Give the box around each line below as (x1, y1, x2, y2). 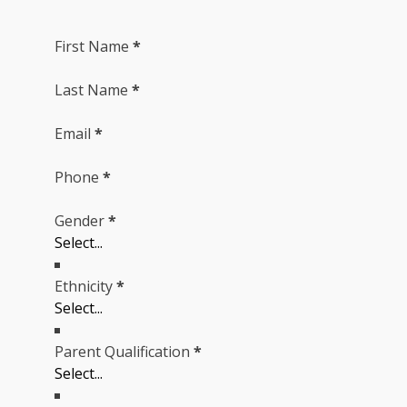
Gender (55, 211, 104, 232)
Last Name (55, 80, 128, 101)
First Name (55, 36, 129, 57)
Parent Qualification (55, 342, 190, 362)
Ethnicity (55, 276, 113, 297)
